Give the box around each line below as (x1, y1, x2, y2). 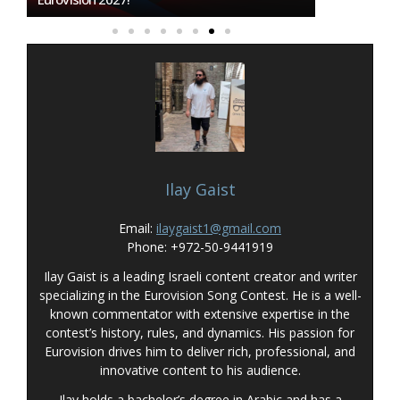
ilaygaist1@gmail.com (156, 220, 281, 237)
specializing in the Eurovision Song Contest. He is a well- (38, 287, 362, 304)
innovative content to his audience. (99, 362, 301, 379)
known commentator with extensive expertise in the (50, 305, 350, 323)
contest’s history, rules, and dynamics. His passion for (46, 324, 354, 342)
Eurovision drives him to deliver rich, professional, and (45, 343, 355, 361)
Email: (119, 220, 156, 237)
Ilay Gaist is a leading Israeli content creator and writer (43, 268, 357, 286)
